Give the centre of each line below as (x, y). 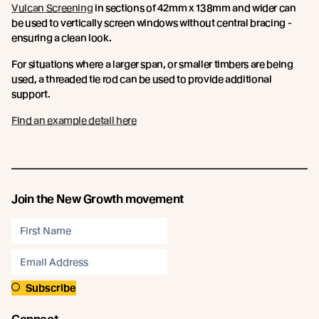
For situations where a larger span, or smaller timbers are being (152, 64)
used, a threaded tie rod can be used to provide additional (142, 79)
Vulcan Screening (52, 7)
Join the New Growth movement (98, 199)
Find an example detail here (74, 120)
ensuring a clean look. (62, 37)
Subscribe (51, 287)
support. (31, 94)
